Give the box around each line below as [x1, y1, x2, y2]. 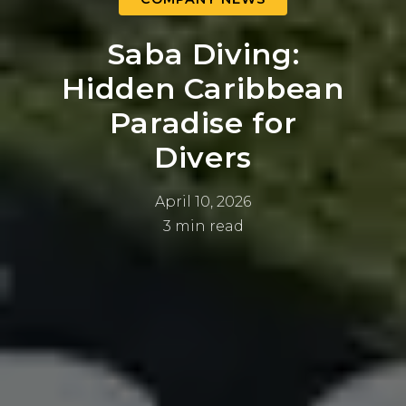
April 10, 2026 [155, 192, 251, 210]
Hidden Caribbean [62, 70, 344, 106]
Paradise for [109, 104, 297, 140]
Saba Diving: [106, 35, 300, 72]
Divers [154, 139, 252, 175]
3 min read [162, 217, 244, 235]
